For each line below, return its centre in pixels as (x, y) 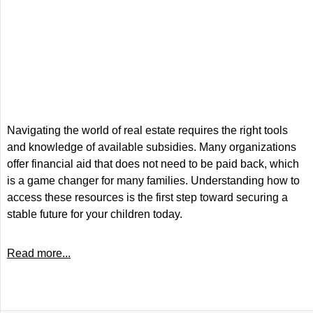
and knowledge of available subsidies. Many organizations (152, 147)
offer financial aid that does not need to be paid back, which (153, 164)
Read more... (39, 253)
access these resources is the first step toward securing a (147, 197)
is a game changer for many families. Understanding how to (153, 181)
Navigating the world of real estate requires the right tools (147, 130)
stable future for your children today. (95, 214)
